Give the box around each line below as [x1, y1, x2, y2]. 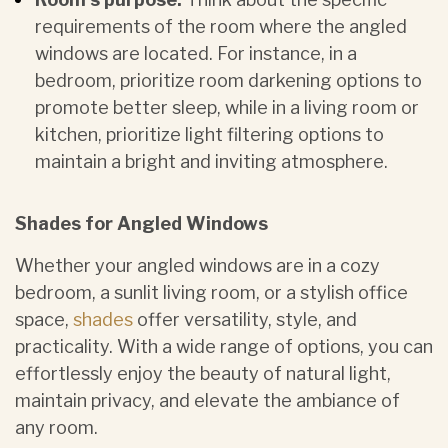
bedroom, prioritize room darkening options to [35, 70, 422, 91]
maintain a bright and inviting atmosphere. [35, 151, 388, 172]
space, [15, 309, 73, 330]
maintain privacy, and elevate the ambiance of [15, 390, 400, 411]
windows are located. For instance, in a [35, 43, 357, 64]
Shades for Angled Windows [15, 213, 268, 234]
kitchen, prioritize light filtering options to [35, 124, 384, 145]
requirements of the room [35, 16, 255, 37]
